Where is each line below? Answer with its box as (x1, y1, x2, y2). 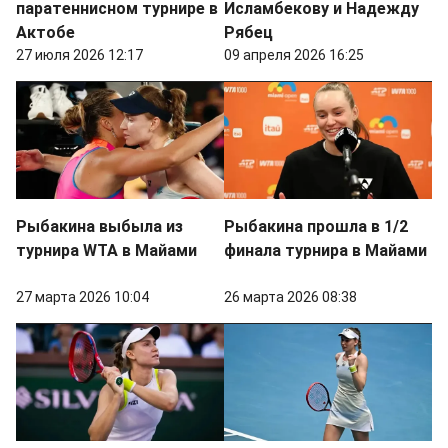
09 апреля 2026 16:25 (224, 46, 364, 63)
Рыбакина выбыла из (16, 216, 183, 236)
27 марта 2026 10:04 (16, 288, 149, 305)
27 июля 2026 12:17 (16, 46, 143, 63)
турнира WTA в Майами (16, 240, 197, 260)
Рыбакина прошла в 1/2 (224, 216, 408, 236)
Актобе (16, 22, 75, 42)
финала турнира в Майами (224, 240, 427, 260)
